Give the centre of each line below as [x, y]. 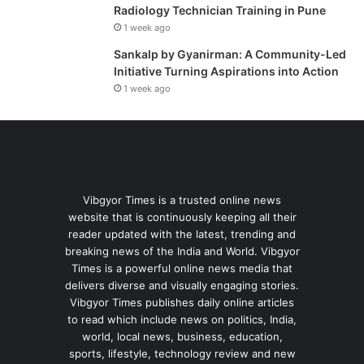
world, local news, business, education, [182, 337]
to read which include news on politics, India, [182, 320]
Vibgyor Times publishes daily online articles [182, 303]
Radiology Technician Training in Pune [220, 11]
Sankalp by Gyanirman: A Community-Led [230, 54]
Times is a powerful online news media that [182, 269]
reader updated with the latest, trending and [182, 234]
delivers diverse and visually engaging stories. [182, 286]
